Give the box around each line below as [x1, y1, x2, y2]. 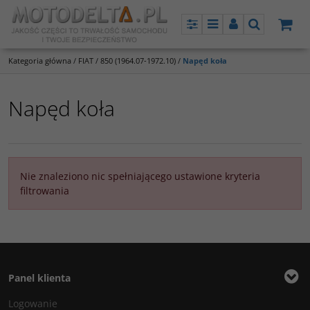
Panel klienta [8, 271, 71, 284]
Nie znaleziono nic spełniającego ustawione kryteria [20, 170, 260, 183]
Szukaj [253, 24, 290, 41]
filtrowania [20, 184, 69, 197]
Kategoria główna [8, 55, 71, 66]
